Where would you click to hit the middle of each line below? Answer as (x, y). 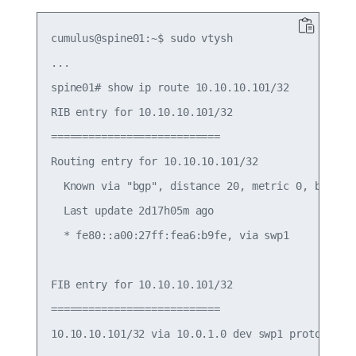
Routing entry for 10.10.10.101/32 (154, 162)
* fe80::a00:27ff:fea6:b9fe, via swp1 (170, 236)
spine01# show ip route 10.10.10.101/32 (170, 88)
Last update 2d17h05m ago (132, 211)
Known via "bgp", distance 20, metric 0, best (195, 186)
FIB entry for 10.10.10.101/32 (141, 285)
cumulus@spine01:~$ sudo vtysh (141, 39)
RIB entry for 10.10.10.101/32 (141, 112)
